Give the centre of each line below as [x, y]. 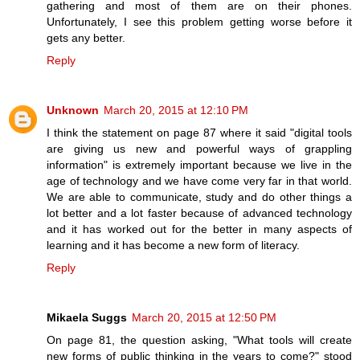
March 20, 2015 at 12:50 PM [204, 317]
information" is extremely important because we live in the [199, 164]
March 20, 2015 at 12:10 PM [176, 110]
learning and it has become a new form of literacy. [173, 245]
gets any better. [86, 37]
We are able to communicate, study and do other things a [199, 196]
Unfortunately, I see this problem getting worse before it [199, 21]
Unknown [73, 110]
